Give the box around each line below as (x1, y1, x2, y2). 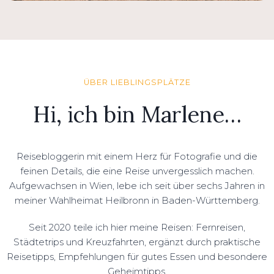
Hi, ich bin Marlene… (32, 100, 242, 129)
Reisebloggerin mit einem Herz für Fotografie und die (17, 150, 257, 162)
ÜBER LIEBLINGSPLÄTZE (83, 78, 191, 87)
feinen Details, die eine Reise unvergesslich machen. (20, 165, 254, 177)
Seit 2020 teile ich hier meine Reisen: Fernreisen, (29, 221, 245, 233)
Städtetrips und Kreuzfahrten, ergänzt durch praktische (13, 235, 261, 248)
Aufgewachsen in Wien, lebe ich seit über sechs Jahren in (9, 179, 265, 191)
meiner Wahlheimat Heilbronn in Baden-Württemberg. (14, 194, 260, 206)
